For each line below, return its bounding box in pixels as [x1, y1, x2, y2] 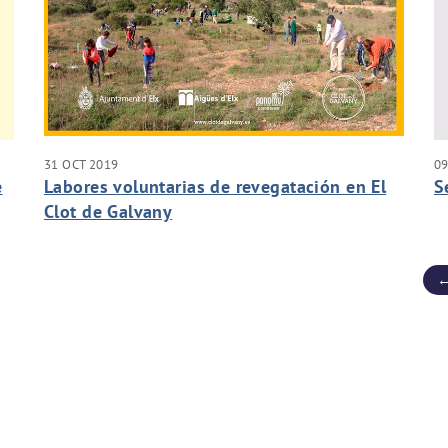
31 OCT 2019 [44, 154, 119, 173]
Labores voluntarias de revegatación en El [44, 174, 387, 198]
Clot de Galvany [44, 199, 173, 223]
